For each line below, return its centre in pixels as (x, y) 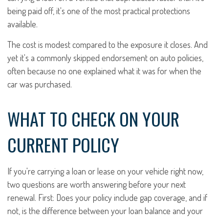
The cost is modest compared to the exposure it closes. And (108, 44)
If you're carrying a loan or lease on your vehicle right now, (105, 171)
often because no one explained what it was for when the (104, 71)
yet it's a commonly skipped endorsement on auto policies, (105, 58)
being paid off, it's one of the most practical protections (99, 11)
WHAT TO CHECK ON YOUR (93, 119)
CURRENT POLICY (63, 144)
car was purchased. (40, 84)
